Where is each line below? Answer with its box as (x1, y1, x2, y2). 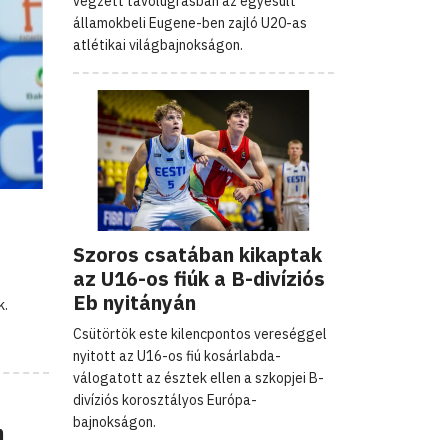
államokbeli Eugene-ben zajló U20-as (73, 13, 307, 32)
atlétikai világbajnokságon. (73, 35, 243, 54)
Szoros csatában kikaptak (73, 240, 322, 268)
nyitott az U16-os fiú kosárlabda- (73, 346, 281, 365)
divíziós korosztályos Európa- (73, 390, 257, 409)
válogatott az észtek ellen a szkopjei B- (73, 368, 324, 387)
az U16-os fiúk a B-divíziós (73, 264, 325, 292)
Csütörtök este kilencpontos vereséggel (73, 324, 327, 343)
